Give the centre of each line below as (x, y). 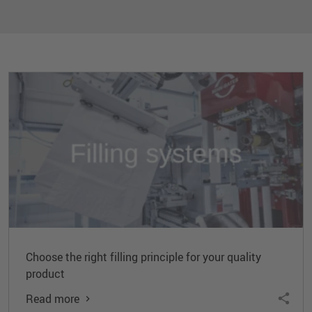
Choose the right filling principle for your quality (143, 257)
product (45, 273)
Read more (53, 298)
